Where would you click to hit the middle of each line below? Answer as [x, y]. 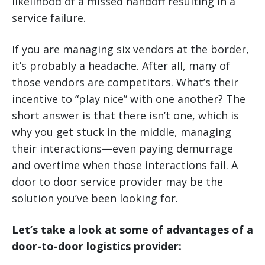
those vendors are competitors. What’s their [125, 83]
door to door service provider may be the [117, 182]
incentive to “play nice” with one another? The [129, 99]
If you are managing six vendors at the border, [130, 49]
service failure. [49, 18]
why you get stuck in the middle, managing [122, 132]
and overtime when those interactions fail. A [125, 165]
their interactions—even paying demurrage [122, 149]
